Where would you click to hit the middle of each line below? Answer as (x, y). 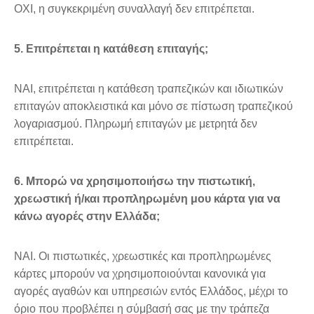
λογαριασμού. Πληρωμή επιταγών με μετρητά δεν (136, 123)
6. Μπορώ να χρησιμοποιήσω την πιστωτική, (135, 181)
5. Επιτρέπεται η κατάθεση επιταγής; (111, 48)
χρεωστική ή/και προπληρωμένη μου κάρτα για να (147, 198)
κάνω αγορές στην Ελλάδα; (87, 216)
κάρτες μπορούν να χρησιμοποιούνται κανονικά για (140, 273)
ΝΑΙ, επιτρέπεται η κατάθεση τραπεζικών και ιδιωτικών (149, 88)
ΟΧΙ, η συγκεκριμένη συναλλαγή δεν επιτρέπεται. (134, 8)
